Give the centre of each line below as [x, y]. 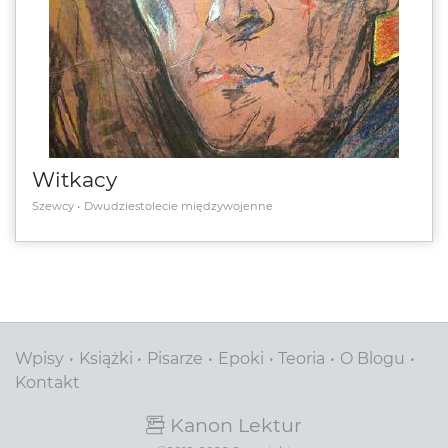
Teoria [302, 359]
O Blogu [372, 359]
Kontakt [47, 383]
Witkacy [74, 180]
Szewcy [53, 205]
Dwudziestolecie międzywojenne [178, 205]
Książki [105, 359]
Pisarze [175, 359]
